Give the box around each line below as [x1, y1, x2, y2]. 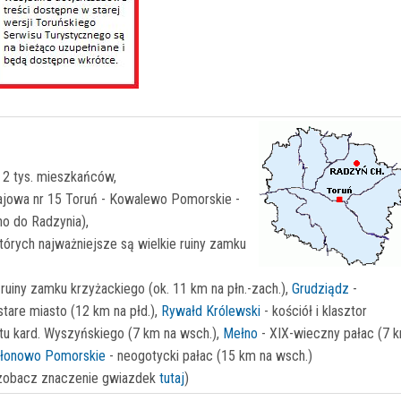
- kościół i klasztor [260, 303, 367, 320]
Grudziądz [292, 280, 349, 297]
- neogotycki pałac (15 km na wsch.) [106, 347, 312, 364]
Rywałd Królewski [161, 303, 260, 320]
